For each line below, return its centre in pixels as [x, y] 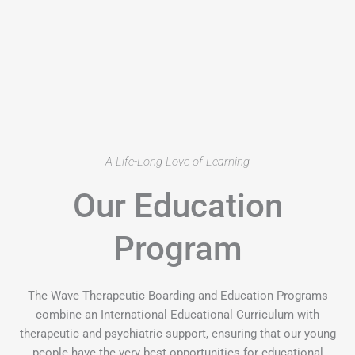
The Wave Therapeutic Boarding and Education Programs [177, 296]
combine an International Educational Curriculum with [177, 315]
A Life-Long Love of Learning [177, 162]
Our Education [177, 206]
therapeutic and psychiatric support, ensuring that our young [177, 334]
